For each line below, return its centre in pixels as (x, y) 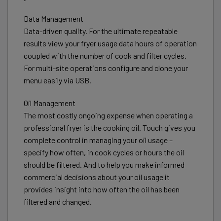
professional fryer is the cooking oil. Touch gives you (110, 128)
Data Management (54, 19)
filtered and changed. (58, 202)
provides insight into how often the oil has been (102, 189)
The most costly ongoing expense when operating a (108, 115)
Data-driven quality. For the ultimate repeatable (101, 31)
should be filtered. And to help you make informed (104, 165)
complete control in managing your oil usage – (98, 140)
